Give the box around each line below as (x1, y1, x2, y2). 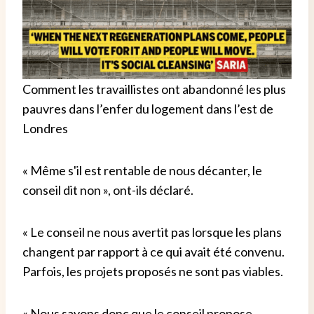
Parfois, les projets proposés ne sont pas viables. (22, 263, 283, 279)
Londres (22, 120, 68, 136)
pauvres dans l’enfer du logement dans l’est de (22, 100, 273, 116)
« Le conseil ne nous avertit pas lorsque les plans (22, 224, 282, 240)
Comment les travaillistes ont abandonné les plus (22, 81, 286, 97)
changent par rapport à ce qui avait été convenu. (22, 243, 285, 259)
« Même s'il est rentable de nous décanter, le (22, 162, 262, 178)
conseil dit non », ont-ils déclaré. (22, 182, 193, 198)
